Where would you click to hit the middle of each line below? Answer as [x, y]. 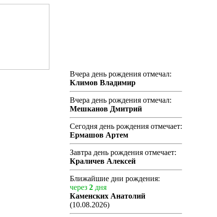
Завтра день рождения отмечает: [123, 152]
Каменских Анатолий [107, 196]
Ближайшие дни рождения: [115, 178]
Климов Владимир [102, 83]
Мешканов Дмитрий [106, 109]
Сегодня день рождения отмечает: [126, 126]
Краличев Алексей [102, 161]
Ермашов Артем [99, 135]
